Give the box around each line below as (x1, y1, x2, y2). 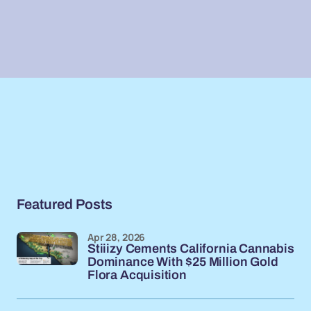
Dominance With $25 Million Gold (87, 255, 278, 269)
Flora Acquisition (87, 268, 187, 282)
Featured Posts (17, 196, 112, 212)
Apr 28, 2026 (87, 230, 146, 244)
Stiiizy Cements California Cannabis (87, 242, 294, 255)
